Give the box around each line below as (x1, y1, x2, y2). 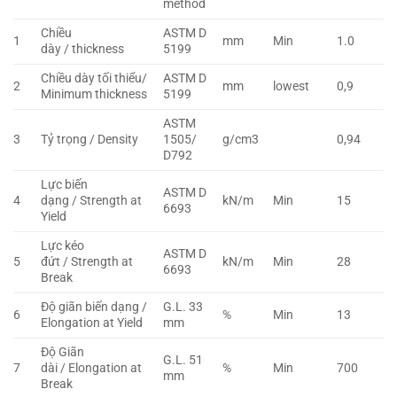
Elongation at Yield (41, 315, 144, 331)
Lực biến (41, 177, 89, 193)
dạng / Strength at (41, 193, 143, 209)
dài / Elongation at (41, 361, 143, 377)
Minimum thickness (41, 87, 148, 103)
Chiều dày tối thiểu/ (41, 71, 148, 87)
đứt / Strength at (41, 254, 134, 270)
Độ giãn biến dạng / (41, 300, 148, 315)
